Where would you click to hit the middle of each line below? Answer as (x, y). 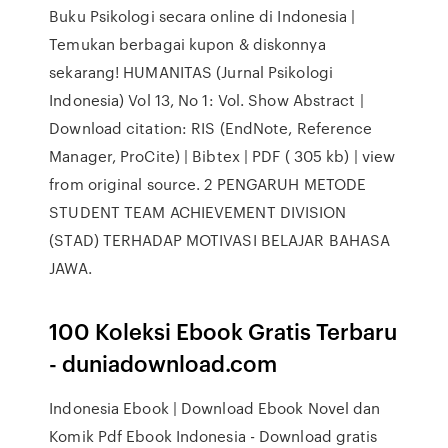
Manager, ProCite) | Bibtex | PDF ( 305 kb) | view (222, 156)
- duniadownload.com (163, 362)
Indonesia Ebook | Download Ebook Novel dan (215, 408)
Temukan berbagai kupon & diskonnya (187, 44)
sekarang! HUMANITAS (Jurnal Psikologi (191, 72)
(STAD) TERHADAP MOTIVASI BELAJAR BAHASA (220, 240)
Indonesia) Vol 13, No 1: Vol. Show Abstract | (206, 100)
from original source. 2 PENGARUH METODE (208, 184)
